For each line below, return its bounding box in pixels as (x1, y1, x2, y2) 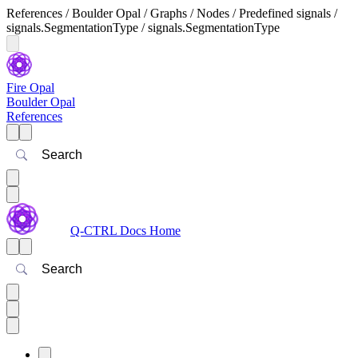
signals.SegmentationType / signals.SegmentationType (6, 21, 280, 34)
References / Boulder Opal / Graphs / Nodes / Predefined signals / (6, 6, 337, 20)
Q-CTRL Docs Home (70, 224, 181, 237)
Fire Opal (6, 81, 54, 94)
